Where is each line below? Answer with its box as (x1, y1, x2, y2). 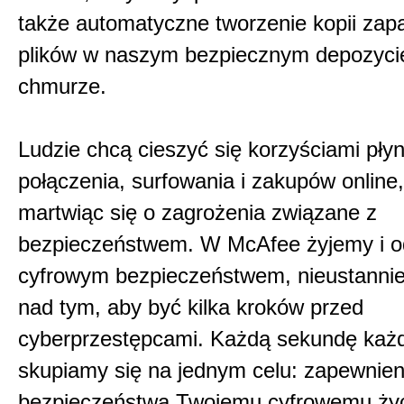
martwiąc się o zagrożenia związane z (18, 200, 377, 225)
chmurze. (18, 74, 106, 98)
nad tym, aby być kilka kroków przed (18, 295, 363, 319)
